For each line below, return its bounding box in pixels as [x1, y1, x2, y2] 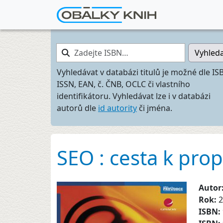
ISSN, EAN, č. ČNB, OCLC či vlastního [57, 79, 190, 90]
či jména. [137, 103, 172, 113]
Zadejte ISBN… [56, 43, 111, 54]
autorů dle [57, 103, 98, 113]
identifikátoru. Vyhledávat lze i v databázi [57, 91, 211, 102]
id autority [98, 103, 137, 113]
